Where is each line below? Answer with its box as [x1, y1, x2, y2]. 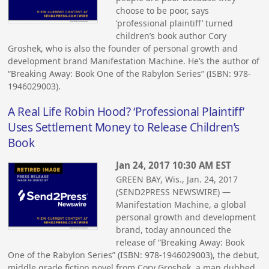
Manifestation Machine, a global [116, 198, 247, 210]
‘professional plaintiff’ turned [116, 17, 234, 29]
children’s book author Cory [116, 30, 227, 42]
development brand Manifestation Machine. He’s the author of [8, 55, 260, 67]
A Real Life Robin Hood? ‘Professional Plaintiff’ [8, 103, 244, 119]
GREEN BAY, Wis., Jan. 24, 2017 [116, 173, 238, 185]
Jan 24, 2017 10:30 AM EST [116, 159, 232, 171]
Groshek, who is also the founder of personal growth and [8, 43, 238, 55]
